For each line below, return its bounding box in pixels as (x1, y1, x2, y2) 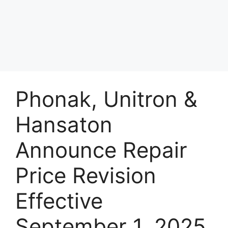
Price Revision (15, 162, 156, 188)
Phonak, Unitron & (15, 86, 197, 112)
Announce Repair (15, 137, 187, 163)
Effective (15, 188, 103, 214)
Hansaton (15, 111, 112, 137)
